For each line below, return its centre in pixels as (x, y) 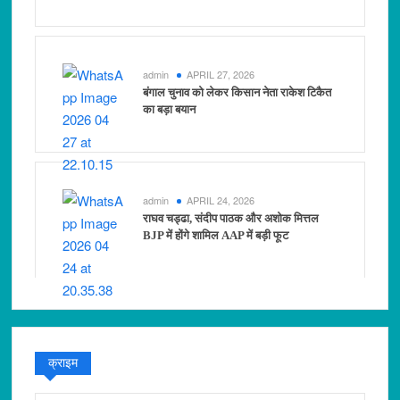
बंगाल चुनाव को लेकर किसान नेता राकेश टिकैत (237, 93)
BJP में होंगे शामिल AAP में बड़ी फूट (216, 236)
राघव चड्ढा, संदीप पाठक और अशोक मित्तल (231, 219)
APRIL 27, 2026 (221, 75)
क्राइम (63, 363)
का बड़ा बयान (170, 110)
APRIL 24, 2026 (221, 200)
